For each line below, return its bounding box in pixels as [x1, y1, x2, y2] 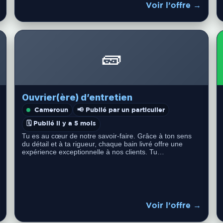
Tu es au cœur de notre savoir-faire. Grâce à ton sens [22, 132, 192, 140]
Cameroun [34, 106, 69, 113]
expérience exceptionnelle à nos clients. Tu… [22, 148, 165, 156]
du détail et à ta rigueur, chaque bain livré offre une [22, 140, 183, 148]
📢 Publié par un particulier [77, 106, 165, 113]
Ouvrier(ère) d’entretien [22, 92, 133, 103]
